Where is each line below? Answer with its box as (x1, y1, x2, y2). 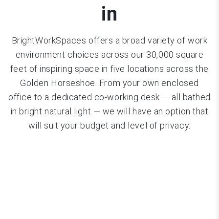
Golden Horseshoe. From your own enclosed (20, 77, 199, 88)
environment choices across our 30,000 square (15, 49, 204, 60)
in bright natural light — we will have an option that (10, 106, 209, 116)
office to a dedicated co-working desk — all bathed (8, 91, 211, 102)
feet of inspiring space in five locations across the (10, 63, 209, 74)
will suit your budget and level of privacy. (28, 120, 191, 131)
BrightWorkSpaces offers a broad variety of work (11, 35, 208, 45)
